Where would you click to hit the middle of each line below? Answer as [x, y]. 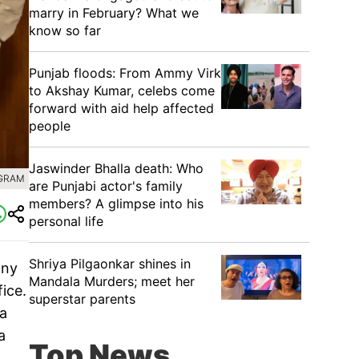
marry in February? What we [114, 13]
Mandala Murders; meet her [112, 281]
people [50, 126]
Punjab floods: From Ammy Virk [125, 73]
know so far [65, 30]
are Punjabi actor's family [106, 186]
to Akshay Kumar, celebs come [122, 91]
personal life [66, 221]
